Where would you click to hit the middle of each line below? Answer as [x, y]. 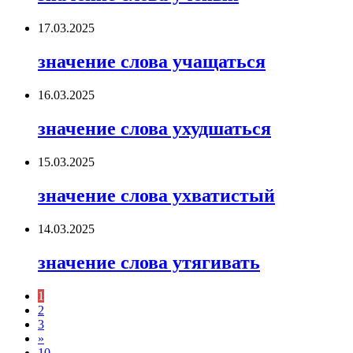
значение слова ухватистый [156, 195]
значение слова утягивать [149, 262]
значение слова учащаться [152, 62]
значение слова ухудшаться [154, 129]
